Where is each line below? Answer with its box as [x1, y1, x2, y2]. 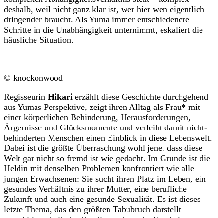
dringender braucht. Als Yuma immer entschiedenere [4, 15, 189, 25]
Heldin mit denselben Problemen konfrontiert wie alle [4, 163, 194, 174]
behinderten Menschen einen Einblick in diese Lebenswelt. [4, 133, 212, 143]
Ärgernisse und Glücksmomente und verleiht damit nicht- [4, 123, 207, 133]
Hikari [48, 92, 73, 102]
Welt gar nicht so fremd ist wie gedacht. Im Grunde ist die [4, 153, 210, 163]
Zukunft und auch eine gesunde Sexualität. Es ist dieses [4, 194, 200, 204]
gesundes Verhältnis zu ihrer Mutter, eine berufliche [4, 184, 187, 194]
